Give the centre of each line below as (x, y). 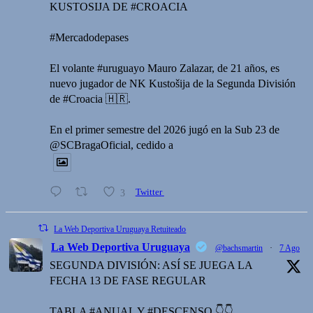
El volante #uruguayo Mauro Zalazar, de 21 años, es (165, 68)
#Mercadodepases (89, 38)
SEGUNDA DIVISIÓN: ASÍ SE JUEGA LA (151, 265)
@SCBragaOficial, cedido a (111, 145)
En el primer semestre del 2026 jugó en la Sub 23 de (165, 130)
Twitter (148, 192)
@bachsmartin (239, 248)
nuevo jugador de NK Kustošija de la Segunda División (173, 84)
